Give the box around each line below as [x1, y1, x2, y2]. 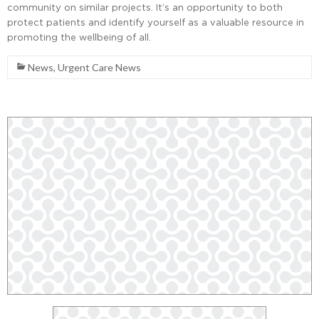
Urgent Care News [58, 61, 141, 74]
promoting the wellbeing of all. [7, 32, 151, 43]
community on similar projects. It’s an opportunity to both [7, 2, 283, 13]
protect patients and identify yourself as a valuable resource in [7, 17, 304, 28]
